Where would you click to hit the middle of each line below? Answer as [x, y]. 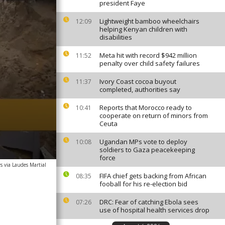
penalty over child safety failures [150, 63]
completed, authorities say [140, 89]
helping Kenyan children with [143, 29]
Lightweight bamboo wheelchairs [149, 21]
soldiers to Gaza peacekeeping [147, 150]
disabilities [116, 37]
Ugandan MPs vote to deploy [143, 142]
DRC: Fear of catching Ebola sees [149, 202]
